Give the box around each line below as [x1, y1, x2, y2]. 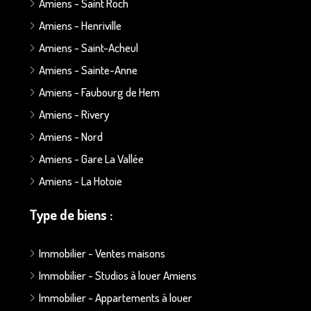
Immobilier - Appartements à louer [39, 289, 192, 305]
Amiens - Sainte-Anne [39, 62, 137, 77]
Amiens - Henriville [39, 17, 121, 33]
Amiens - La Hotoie [39, 173, 122, 188]
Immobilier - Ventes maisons [39, 245, 165, 260]
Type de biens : [29, 205, 112, 224]
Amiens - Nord [39, 128, 103, 144]
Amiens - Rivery [39, 106, 109, 121]
